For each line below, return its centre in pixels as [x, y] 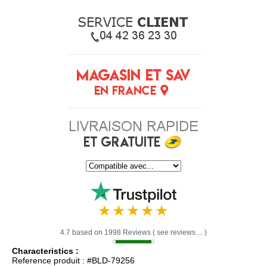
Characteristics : [45, 251]
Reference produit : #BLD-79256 [73, 260]
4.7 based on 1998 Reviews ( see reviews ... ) [133, 232]
